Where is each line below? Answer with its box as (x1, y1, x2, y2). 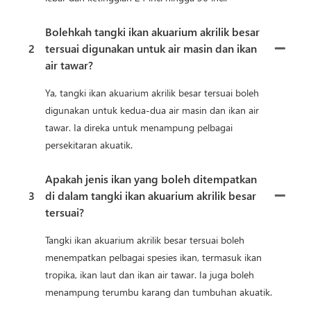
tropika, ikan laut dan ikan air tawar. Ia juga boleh (45, 267, 254, 281)
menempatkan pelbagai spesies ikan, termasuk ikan (45, 250, 262, 264)
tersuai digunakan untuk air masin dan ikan (45, 40, 257, 56)
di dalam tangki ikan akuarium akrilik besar (45, 187, 256, 203)
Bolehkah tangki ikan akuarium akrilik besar (45, 24, 260, 39)
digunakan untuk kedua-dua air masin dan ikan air (45, 103, 259, 117)
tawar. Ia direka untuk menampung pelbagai (45, 120, 233, 134)
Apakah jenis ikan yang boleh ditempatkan (45, 171, 257, 186)
